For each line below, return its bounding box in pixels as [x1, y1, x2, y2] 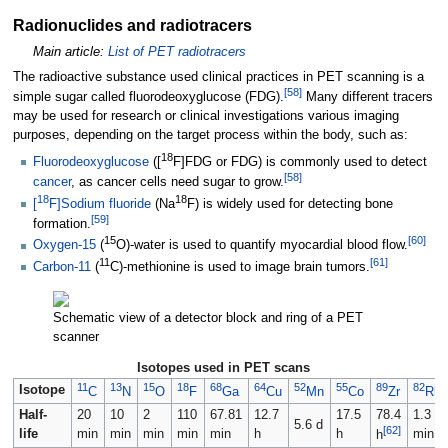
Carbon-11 [33, 260, 91, 274]
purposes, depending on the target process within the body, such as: [12, 128, 408, 143]
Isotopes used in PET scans [137, 361, 311, 376]
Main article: [33, 44, 108, 59]
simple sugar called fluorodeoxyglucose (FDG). [12, 90, 284, 105]
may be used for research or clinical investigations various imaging [12, 109, 399, 124]
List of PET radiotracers [108, 44, 246, 59]
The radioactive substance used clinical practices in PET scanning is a [12, 70, 424, 85]
